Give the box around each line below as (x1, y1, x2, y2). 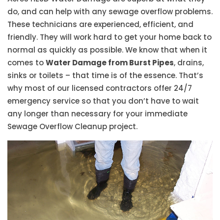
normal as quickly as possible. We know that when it (7, 45, 207, 55)
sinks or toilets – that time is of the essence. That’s (7, 70, 203, 81)
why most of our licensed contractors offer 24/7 (7, 83, 192, 94)
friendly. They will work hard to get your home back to (7, 32, 212, 43)
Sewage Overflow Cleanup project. (7, 121, 137, 132)
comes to (7, 57, 46, 68)
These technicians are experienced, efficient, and (7, 19, 193, 30)
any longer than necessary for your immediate (7, 109, 188, 119)
